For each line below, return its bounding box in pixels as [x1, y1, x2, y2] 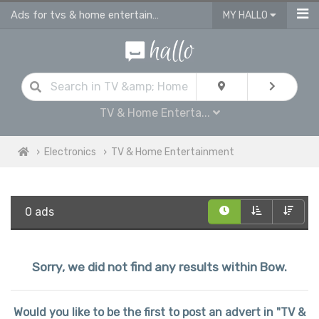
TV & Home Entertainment [111, 145, 234, 158]
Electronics [44, 145, 96, 158]
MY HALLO [223, 9, 270, 21]
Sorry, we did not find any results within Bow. [32, 259, 287, 274]
